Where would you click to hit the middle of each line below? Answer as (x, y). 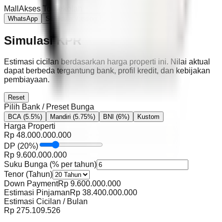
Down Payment (31, 184)
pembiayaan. (27, 80)
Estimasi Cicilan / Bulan (46, 202)
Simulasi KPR (43, 41)
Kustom (148, 117)
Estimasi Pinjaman (37, 193)
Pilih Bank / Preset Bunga (49, 107)
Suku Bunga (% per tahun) (50, 165)
